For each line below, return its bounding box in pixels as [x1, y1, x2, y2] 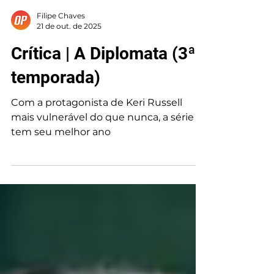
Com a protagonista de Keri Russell [11, 119, 182, 130]
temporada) [11, 89, 100, 109]
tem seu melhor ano [11, 148, 111, 160]
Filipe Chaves [37, 33, 85, 42]
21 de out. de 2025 [37, 43, 102, 53]
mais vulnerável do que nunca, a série [11, 133, 194, 145]
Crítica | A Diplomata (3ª [11, 65, 195, 86]
